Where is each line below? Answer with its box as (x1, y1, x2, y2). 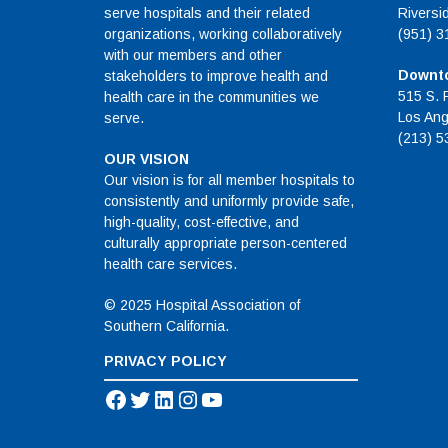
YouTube (199, 385, 297, 413)
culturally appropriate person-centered (104, 235, 347, 252)
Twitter (127, 385, 204, 413)
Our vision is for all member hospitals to (104, 172, 355, 189)
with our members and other (104, 47, 282, 64)
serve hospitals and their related (104, 5, 310, 22)
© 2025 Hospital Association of (104, 297, 300, 314)
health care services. (104, 256, 237, 273)
